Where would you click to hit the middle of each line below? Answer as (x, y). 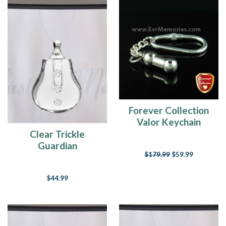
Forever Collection (169, 110)
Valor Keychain (169, 122)
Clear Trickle (57, 134)
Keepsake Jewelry (169, 133)
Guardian (57, 146)
